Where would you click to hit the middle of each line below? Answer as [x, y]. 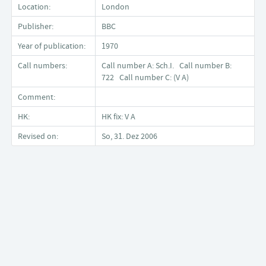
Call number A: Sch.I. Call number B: [167, 65]
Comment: [37, 97]
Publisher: [36, 26]
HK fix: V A [121, 116]
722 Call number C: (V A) [145, 77]
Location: [34, 7]
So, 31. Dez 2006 [129, 136]
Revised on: [38, 136]
